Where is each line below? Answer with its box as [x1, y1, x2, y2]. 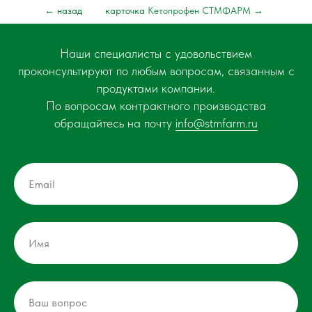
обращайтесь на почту [54, 116, 175, 130]
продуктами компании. [97, 81, 215, 95]
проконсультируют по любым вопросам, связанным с [17, 63, 295, 78]
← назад [45, 5, 82, 16]
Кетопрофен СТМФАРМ [147, 5, 253, 16]
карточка [104, 5, 148, 16]
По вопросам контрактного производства [46, 98, 266, 113]
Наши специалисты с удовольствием [60, 46, 252, 61]
